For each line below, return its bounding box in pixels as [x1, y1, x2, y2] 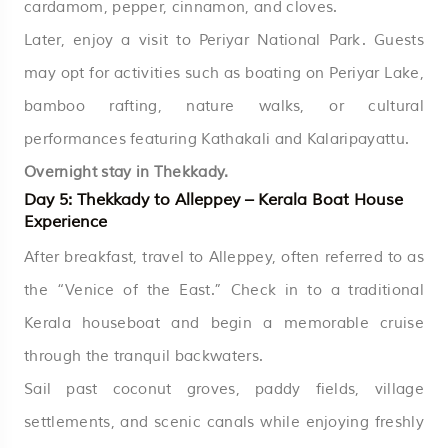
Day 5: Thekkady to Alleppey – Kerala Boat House [24, 189, 403, 210]
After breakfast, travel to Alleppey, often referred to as [24, 247, 424, 267]
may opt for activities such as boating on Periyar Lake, [24, 63, 424, 83]
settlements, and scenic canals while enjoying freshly [24, 412, 424, 432]
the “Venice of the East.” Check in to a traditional [24, 280, 424, 300]
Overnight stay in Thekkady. [24, 162, 229, 182]
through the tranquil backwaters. [24, 346, 264, 366]
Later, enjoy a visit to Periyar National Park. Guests [24, 30, 424, 50]
